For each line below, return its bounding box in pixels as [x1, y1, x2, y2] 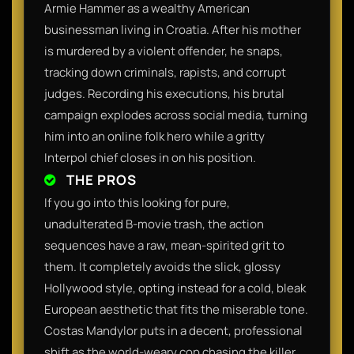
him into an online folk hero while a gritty [44, 127, 265, 145]
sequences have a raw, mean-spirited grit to [44, 236, 284, 254]
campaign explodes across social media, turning [44, 106, 307, 123]
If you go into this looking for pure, [44, 194, 230, 211]
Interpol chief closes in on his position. [44, 149, 256, 166]
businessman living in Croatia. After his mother [44, 21, 301, 38]
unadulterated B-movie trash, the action [44, 215, 264, 232]
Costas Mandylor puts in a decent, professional [44, 322, 303, 339]
